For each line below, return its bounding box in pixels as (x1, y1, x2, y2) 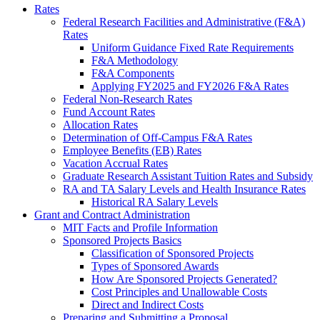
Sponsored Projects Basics (63, 234, 181, 247)
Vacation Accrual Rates (63, 157, 168, 170)
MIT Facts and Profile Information (63, 221, 218, 234)
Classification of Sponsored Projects (91, 247, 254, 260)
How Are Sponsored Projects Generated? (91, 273, 277, 286)
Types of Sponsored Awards (91, 260, 219, 273)
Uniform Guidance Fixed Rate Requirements (91, 41, 294, 54)
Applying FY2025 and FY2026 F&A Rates (91, 80, 289, 93)
